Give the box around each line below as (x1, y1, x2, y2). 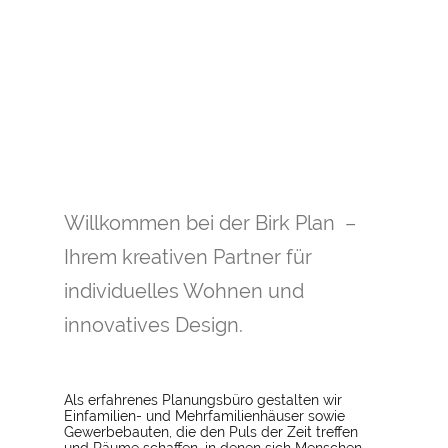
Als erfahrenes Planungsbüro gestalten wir (64, 392, 342, 409)
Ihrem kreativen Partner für (64, 245, 312, 269)
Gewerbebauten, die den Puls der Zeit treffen (64, 424, 358, 441)
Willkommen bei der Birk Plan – (64, 211, 361, 235)
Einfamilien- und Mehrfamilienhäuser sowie (64, 408, 345, 425)
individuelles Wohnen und (64, 279, 304, 303)
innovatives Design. (64, 313, 243, 337)
